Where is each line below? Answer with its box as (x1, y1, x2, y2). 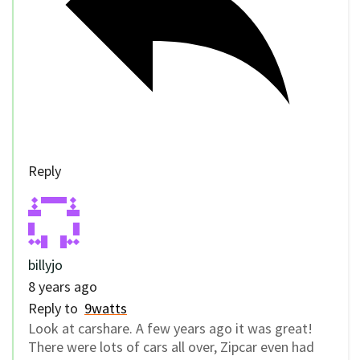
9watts (84, 298, 127, 317)
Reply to (28, 298, 84, 317)
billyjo (28, 255, 63, 274)
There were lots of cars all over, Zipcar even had (28, 337, 314, 356)
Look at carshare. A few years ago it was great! (28, 318, 313, 337)
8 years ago (28, 276, 97, 296)
